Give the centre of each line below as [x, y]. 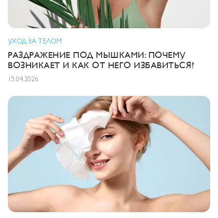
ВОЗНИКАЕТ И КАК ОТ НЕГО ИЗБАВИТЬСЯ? [101, 65]
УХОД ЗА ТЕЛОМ [35, 41]
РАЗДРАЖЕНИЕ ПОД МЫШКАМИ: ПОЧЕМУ [97, 54]
